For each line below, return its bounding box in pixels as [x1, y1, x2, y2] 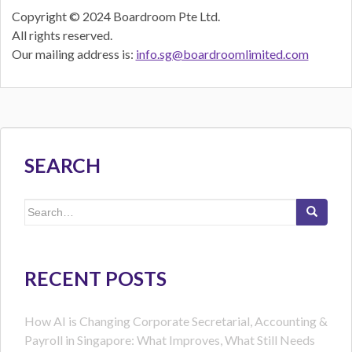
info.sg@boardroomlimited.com [135, 46, 309, 62]
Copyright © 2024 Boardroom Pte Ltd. [11, 9, 220, 24]
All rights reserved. [11, 27, 112, 43]
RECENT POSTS [24, 266, 167, 291]
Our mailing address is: [11, 46, 136, 62]
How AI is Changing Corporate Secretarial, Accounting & [24, 313, 328, 329]
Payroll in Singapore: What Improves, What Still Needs [24, 332, 315, 348]
